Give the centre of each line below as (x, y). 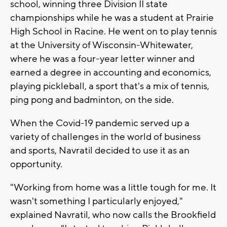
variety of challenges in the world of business (105, 137)
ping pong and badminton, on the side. (92, 100)
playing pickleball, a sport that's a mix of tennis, (110, 86)
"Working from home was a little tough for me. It (113, 187)
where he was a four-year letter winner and (102, 59)
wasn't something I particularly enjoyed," (97, 201)
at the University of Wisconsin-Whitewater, (102, 45)
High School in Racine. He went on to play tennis (113, 31)
